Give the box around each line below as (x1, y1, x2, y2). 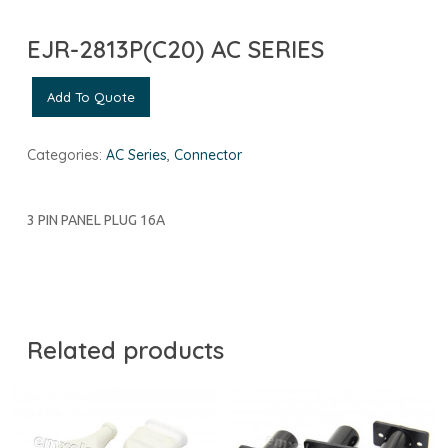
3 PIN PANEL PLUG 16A (26, 211, 165, 228)
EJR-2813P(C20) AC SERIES (26, 33, 324, 64)
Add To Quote (46, 88, 135, 105)
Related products (26, 334, 224, 365)
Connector (173, 145, 242, 164)
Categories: (26, 145, 106, 164)
